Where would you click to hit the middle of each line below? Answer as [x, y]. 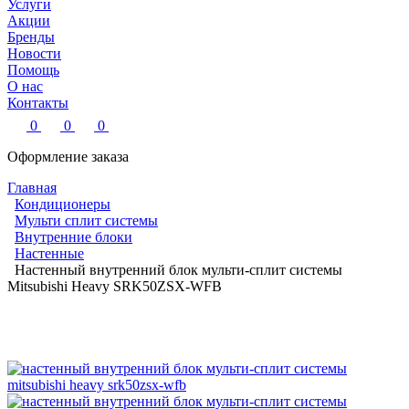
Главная [32, 187]
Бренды [31, 37]
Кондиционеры [63, 204]
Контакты [38, 102]
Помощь [33, 69]
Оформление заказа [68, 156]
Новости [34, 53]
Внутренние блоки [73, 236]
